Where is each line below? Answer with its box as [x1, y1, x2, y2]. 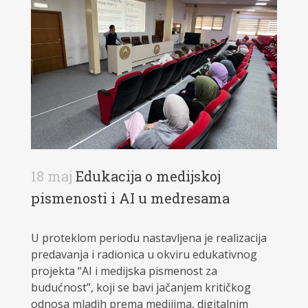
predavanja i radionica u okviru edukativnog [30, 247, 257, 263]
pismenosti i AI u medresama [30, 189, 230, 208]
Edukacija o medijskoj [71, 167, 221, 186]
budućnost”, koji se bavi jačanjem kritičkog [30, 280, 251, 296]
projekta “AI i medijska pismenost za [30, 263, 217, 279]
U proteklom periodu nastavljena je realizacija [30, 230, 267, 246]
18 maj [30, 167, 72, 186]
